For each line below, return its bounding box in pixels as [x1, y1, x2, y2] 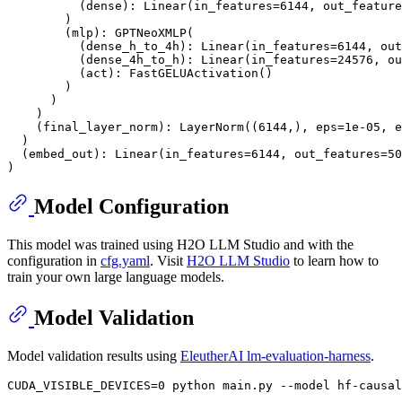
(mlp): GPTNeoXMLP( [7, 25, 194, 39]
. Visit [150, 252, 187, 268]
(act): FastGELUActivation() [7, 66, 273, 80]
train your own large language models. [7, 268, 224, 284]
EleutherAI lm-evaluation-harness [180, 347, 371, 363]
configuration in [7, 252, 100, 268]
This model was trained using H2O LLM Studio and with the [7, 236, 354, 252]
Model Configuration [34, 194, 229, 218]
